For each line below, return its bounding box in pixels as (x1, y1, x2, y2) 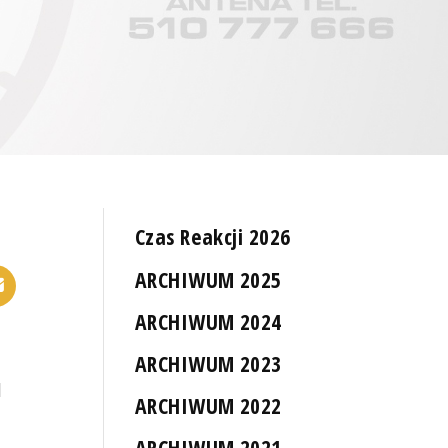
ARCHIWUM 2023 (135, 348, 282, 378)
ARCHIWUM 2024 (135, 306, 282, 336)
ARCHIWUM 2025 (135, 264, 282, 294)
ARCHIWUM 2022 (135, 391, 282, 421)
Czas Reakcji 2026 (135, 222, 291, 252)
